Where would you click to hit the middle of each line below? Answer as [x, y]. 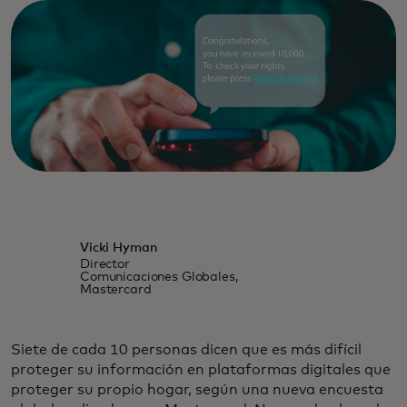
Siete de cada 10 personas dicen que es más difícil [186, 350]
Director [104, 265]
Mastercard [115, 290]
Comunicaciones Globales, [159, 278]
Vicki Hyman [118, 248]
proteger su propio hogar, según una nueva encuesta [197, 390]
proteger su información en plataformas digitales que [201, 370]
